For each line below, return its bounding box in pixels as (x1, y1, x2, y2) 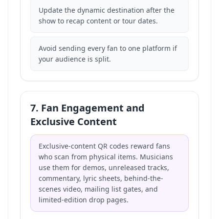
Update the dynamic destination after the (39, 5, 175, 15)
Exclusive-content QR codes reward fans (39, 141, 170, 151)
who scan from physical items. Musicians (39, 152, 173, 161)
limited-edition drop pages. (39, 195, 129, 204)
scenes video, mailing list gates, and (39, 184, 158, 194)
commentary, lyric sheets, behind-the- (39, 174, 163, 183)
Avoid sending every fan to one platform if (39, 44, 177, 53)
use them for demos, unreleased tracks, (39, 163, 169, 172)
